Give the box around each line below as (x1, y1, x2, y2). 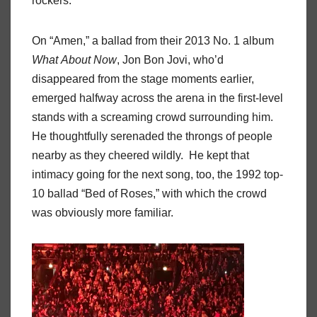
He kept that (189, 149, 249, 162)
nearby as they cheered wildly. (32, 149, 183, 162)
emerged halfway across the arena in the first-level (32, 92, 283, 105)
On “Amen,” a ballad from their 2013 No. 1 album (32, 35, 274, 47)
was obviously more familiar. (32, 207, 173, 219)
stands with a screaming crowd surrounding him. (32, 111, 273, 124)
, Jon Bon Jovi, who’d (117, 54, 224, 67)
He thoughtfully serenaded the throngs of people (32, 130, 272, 143)
